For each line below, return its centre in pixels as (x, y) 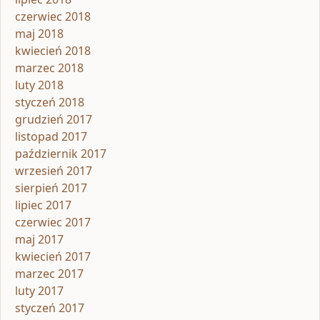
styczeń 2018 (50, 102)
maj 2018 (39, 34)
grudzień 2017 (54, 120)
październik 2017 (61, 154)
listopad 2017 (51, 137)
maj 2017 (39, 240)
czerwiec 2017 (53, 222)
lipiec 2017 (43, 205)
